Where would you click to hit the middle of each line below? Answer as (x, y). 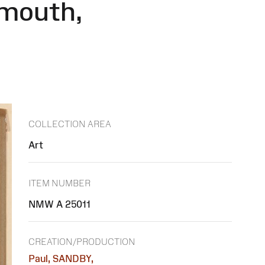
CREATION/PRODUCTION (82, 242)
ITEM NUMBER (59, 183)
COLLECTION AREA (70, 124)
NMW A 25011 (59, 204)
